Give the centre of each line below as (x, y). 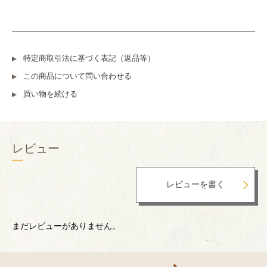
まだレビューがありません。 (66, 226)
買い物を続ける (50, 94)
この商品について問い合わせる (77, 76)
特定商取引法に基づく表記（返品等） (89, 58)
